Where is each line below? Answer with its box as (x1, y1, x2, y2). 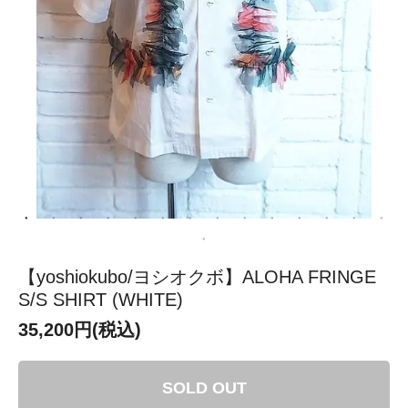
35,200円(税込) (18, 319, 141, 340)
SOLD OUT (161, 378, 247, 397)
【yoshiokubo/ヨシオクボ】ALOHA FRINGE (18, 266, 376, 287)
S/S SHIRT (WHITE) (18, 289, 183, 310)
